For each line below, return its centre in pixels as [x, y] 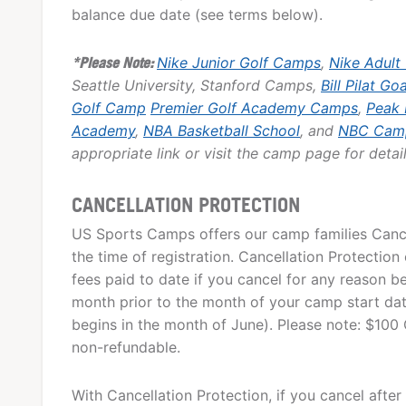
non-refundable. [126, 347]
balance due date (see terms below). [197, 15]
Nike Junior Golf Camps [239, 63]
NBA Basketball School [222, 131]
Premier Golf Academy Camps [254, 108]
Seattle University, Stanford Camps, [196, 86]
